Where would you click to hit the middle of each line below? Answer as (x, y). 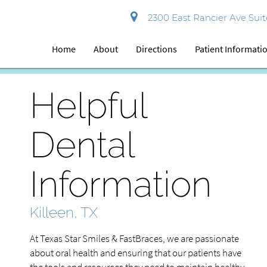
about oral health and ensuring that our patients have (136, 253)
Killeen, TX (64, 212)
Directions (157, 49)
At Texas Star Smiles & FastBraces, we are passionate (134, 238)
